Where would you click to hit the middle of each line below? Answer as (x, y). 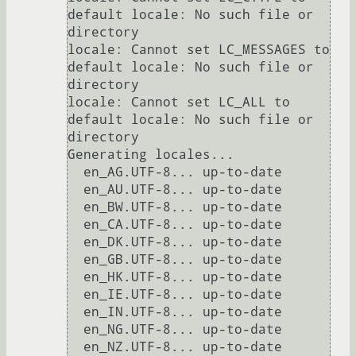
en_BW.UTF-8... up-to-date (75, 207)
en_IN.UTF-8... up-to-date (75, 312)
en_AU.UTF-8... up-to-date (75, 190)
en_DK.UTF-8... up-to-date (75, 242)
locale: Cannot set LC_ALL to (179, 103)
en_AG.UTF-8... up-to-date (75, 172)
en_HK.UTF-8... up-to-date (75, 277)
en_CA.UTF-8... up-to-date (75, 225)
